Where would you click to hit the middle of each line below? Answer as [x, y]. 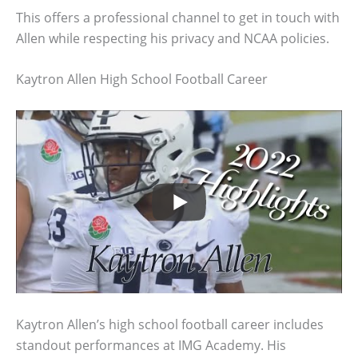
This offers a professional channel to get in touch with [178, 17]
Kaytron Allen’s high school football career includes [170, 324]
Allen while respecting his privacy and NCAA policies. [173, 38]
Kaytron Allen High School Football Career [142, 80]
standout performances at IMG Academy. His [151, 345]
